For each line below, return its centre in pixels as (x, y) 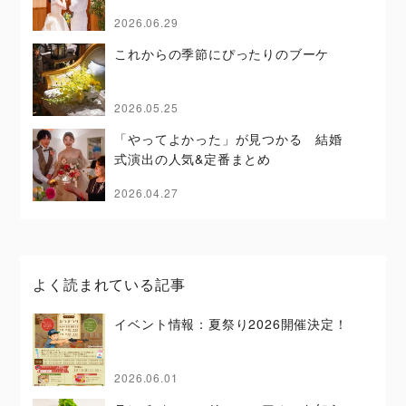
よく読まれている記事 (109, 284)
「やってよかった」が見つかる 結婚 (228, 139)
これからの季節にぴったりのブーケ (222, 53)
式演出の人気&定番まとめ (193, 159)
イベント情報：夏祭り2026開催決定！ (231, 324)
